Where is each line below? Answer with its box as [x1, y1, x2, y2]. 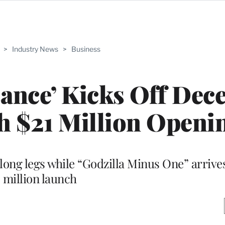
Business [71, 45, 100, 53]
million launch [3, 170, 77, 186]
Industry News [12, 45, 58, 53]
